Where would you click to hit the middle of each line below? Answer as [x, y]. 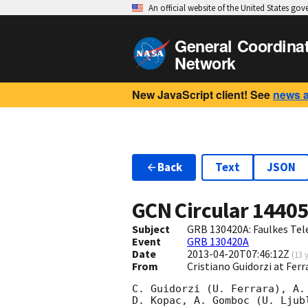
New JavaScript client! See [201, 95]
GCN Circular [192, 211]
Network [205, 63]
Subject [151, 229]
